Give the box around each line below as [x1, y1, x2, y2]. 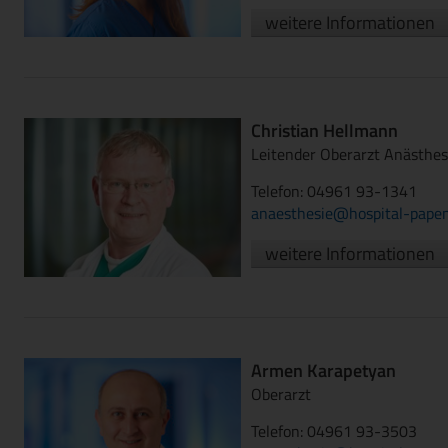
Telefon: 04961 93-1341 [250, 179, 417, 204]
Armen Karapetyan [250, 356, 396, 384]
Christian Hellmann [250, 117, 398, 145]
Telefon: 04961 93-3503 [250, 418, 417, 443]
